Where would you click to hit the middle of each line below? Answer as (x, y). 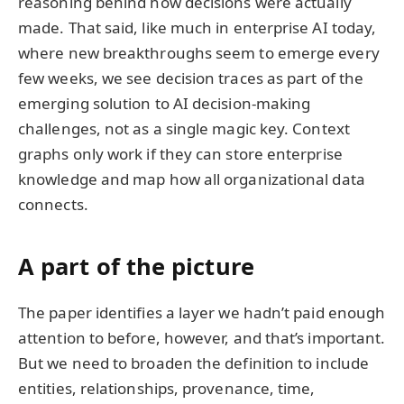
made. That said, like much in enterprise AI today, (197, 28)
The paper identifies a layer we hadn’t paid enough (202, 312)
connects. (53, 205)
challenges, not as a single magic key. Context (184, 129)
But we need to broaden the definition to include (194, 363)
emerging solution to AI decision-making (165, 104)
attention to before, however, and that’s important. (202, 337)
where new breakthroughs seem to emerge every (199, 53)
